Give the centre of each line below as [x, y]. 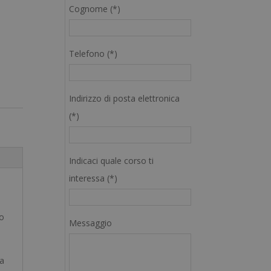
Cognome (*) [95, 9]
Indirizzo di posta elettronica [125, 98]
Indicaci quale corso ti [112, 161]
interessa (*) [93, 178]
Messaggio [91, 223]
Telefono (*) [93, 54]
